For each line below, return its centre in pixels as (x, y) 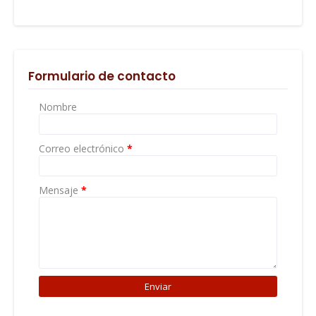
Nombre (58, 107)
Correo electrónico (83, 148)
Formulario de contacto (102, 76)
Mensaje (60, 190)
